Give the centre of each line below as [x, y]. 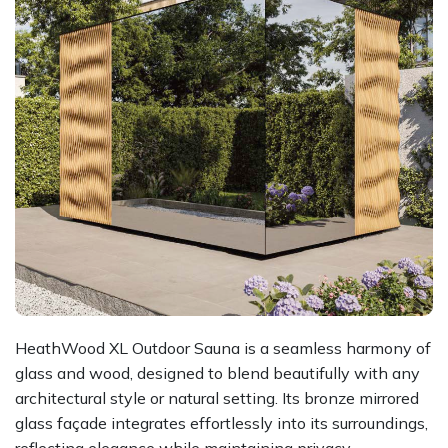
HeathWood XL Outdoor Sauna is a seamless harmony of [223, 348]
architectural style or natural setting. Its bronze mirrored [217, 398]
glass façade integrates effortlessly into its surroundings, [221, 423]
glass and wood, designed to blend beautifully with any [217, 373]
